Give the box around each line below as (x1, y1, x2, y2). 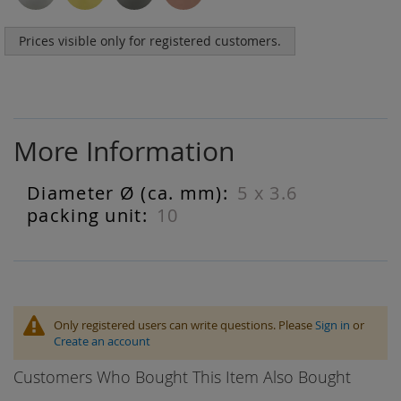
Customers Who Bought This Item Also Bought (13, 366, 351, 388)
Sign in (315, 317, 350, 333)
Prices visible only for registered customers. (19, 32, 281, 49)
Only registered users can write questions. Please (54, 317, 315, 333)
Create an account (54, 333, 150, 349)
